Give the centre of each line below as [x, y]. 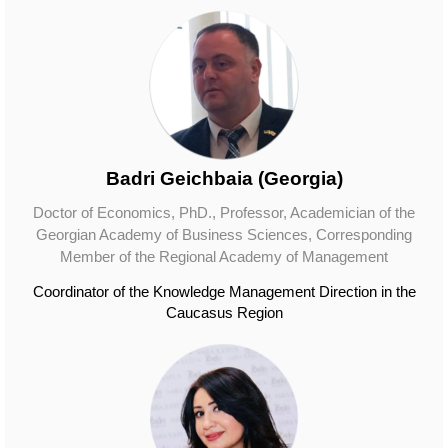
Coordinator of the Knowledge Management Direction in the [224, 291]
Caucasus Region [224, 312]
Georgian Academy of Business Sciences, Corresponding [224, 234]
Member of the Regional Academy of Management [224, 256]
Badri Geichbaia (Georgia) [224, 178]
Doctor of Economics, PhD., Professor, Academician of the [224, 212]
